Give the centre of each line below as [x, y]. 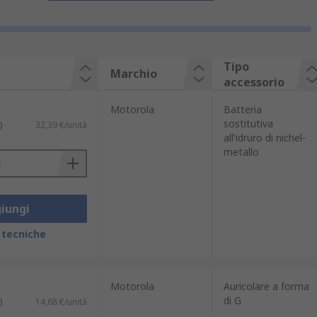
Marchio [133, 74]
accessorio [254, 82]
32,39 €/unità [61, 125]
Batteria [242, 109]
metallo [241, 152]
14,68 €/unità [61, 302]
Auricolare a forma [266, 286]
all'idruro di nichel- [264, 138]
